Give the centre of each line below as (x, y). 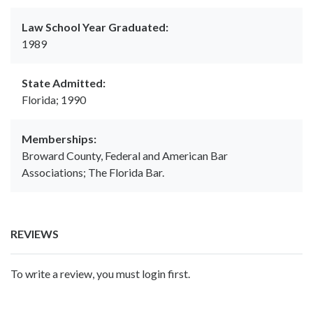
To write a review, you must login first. (100, 274)
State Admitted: (64, 83)
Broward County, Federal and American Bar (125, 156)
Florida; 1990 (54, 100)
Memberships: (59, 139)
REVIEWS (35, 234)
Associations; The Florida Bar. (93, 173)
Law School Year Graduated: (95, 27)
